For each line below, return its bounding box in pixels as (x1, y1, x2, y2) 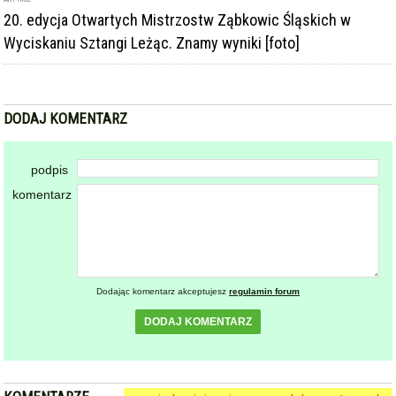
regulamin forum (229, 286, 300, 297)
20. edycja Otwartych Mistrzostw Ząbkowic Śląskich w (4, 11, 352, 30)
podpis (31, 163, 69, 178)
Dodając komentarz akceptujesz (96, 286, 229, 297)
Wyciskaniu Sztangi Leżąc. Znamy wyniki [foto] (4, 34, 301, 53)
